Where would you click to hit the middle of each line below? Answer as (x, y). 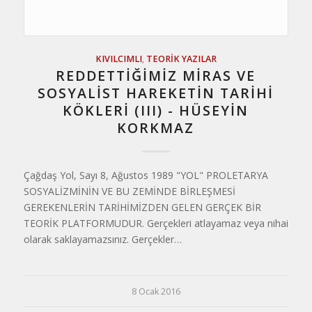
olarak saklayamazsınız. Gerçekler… (102, 239)
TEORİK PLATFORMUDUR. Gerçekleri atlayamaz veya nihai (156, 223)
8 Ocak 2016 (156, 291)
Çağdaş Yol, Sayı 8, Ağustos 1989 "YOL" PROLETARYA (146, 175)
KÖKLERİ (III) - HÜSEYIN (156, 110)
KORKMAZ (156, 128)
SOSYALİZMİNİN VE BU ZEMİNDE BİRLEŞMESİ (129, 191)
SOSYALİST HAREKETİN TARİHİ (156, 93)
